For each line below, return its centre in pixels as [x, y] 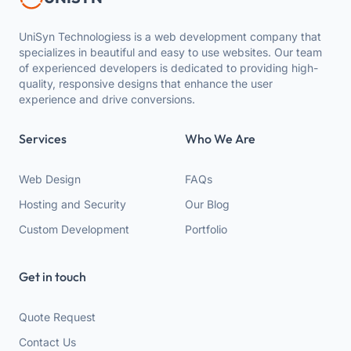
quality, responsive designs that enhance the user [146, 83]
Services [43, 139]
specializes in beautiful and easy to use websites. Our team [170, 52]
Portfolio [206, 229]
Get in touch [52, 277]
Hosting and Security [72, 204]
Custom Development [74, 229]
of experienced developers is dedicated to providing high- [168, 68]
